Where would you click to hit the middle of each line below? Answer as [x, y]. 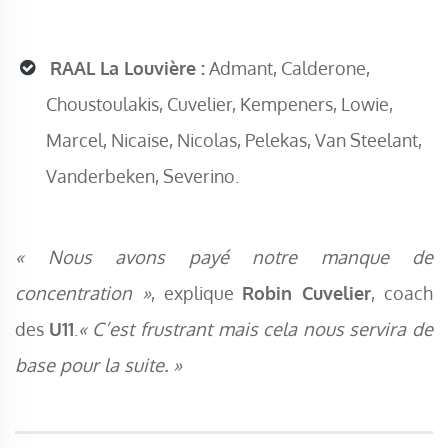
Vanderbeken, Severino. [142, 176]
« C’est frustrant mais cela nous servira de [255, 329]
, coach [402, 293]
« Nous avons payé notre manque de [224, 257]
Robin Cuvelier [307, 293]
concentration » [83, 293]
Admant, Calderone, [287, 68]
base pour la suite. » [98, 365]
